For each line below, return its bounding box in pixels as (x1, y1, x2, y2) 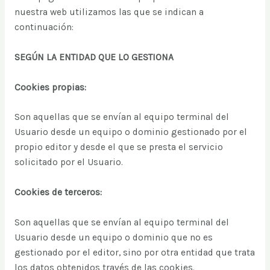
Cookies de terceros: (14, 187, 102, 198)
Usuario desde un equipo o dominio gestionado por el (14, 127, 247, 138)
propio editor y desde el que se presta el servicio (14, 142, 223, 153)
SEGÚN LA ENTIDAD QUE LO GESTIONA (14, 51, 174, 63)
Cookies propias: (14, 81, 86, 93)
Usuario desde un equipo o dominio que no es (14, 232, 213, 243)
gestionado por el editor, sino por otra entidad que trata (14, 247, 255, 259)
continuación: (14, 22, 74, 33)
